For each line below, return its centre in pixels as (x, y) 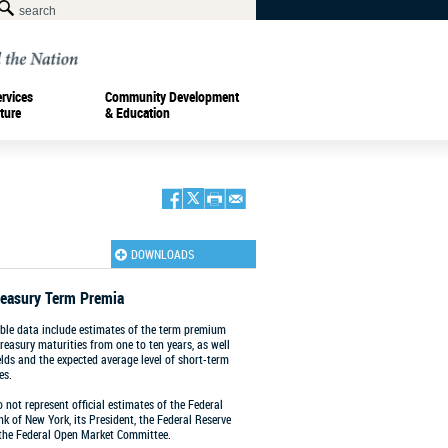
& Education (137, 112)
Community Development (172, 96)
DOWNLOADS (162, 254)
